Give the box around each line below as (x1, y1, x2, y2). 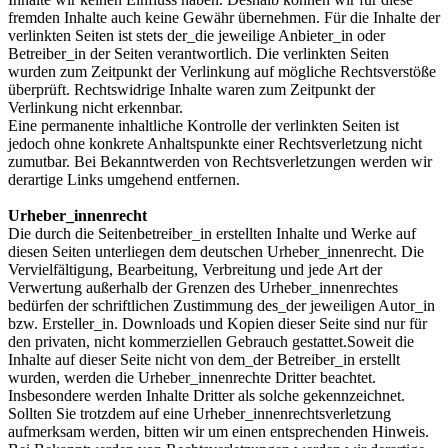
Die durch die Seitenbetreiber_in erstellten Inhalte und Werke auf (8, 224, 416, 242)
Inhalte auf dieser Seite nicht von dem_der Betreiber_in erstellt (8, 350, 400, 368)
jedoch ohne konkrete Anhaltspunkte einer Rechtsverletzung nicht (8, 134, 422, 152)
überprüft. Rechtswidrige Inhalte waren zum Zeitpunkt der (8, 80, 375, 98)
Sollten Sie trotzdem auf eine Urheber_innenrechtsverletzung (8, 404, 391, 422)
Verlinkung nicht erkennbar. (8, 98, 183, 116)
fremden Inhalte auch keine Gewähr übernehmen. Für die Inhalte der (8, 8, 440, 26)
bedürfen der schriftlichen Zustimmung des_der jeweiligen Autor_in (8, 296, 435, 314)
